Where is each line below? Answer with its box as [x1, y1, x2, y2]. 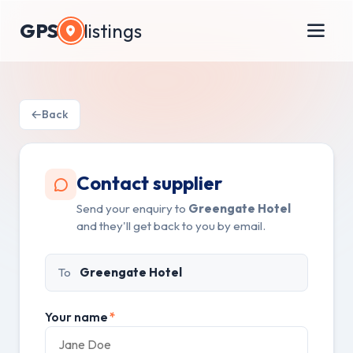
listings [83, 19, 142, 43]
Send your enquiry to [76, 201, 188, 216]
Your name [45, 310, 108, 325]
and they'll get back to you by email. [76, 218, 266, 233]
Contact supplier [76, 171, 222, 195]
